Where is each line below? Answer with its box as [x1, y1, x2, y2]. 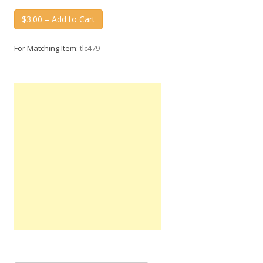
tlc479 [80, 42, 100, 53]
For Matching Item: [14, 42, 80, 53]
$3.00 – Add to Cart [22, 14, 95, 25]
